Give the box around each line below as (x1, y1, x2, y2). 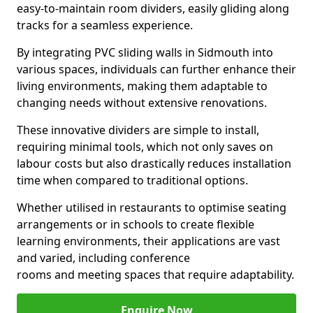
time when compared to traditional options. (17, 173, 248, 188)
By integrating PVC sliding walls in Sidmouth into (17, 45, 273, 60)
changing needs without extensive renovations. (17, 95, 267, 110)
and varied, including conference (17, 250, 190, 265)
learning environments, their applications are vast (17, 233, 280, 249)
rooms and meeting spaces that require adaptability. (17, 267, 294, 282)
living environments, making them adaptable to (17, 78, 268, 94)
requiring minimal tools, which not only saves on (17, 139, 273, 154)
